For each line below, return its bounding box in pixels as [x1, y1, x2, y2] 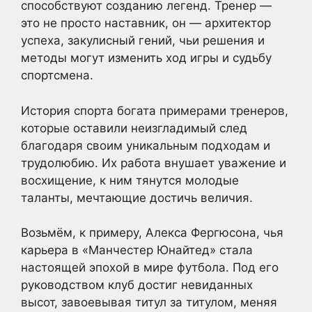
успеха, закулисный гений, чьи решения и [21, 33, 265, 47]
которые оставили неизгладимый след [21, 120, 247, 135]
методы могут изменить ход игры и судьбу [21, 51, 272, 65]
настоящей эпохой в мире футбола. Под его [21, 260, 279, 274]
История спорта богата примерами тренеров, [21, 103, 288, 118]
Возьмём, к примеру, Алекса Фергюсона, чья [21, 226, 283, 240]
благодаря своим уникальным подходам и [21, 138, 270, 153]
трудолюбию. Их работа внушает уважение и [21, 155, 286, 170]
